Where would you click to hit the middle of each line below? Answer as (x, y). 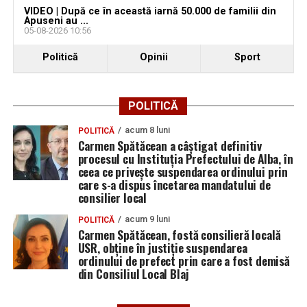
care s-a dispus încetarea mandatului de (174, 185)
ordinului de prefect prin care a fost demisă (184, 261)
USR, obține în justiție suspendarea (162, 248)
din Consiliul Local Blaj (133, 274)
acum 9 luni (147, 219)
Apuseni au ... (56, 21)
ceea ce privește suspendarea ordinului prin (183, 172)
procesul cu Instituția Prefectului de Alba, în (185, 159)
